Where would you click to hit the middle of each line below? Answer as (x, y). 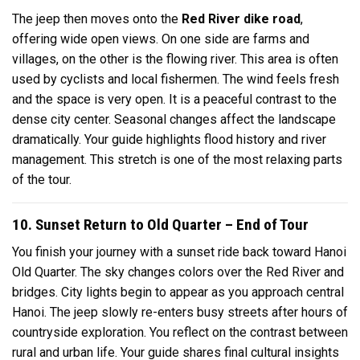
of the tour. (42, 179)
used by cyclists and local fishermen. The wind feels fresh (176, 79)
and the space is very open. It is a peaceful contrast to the (174, 99)
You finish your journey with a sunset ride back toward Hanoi (179, 252)
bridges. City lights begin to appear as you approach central (178, 292)
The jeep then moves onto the (97, 18)
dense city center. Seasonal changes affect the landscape (174, 119)
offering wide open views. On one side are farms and (161, 39)
